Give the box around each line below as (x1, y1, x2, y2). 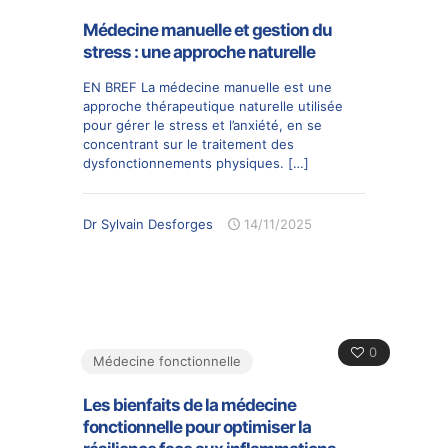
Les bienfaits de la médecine (83, 394, 296, 415)
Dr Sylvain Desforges (83, 215, 213, 232)
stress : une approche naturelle (83, 41, 315, 62)
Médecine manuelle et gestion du (83, 19, 332, 40)
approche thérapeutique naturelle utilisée (83, 97, 343, 114)
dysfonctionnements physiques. (83, 154, 284, 171)
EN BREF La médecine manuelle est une (83, 78, 332, 95)
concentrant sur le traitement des (83, 135, 294, 152)
